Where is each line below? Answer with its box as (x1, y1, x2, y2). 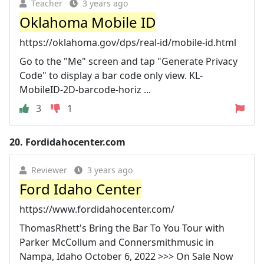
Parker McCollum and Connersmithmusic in (19, 236, 214, 249)
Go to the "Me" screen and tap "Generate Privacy (19, 55, 237, 68)
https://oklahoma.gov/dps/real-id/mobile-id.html (19, 36, 236, 49)
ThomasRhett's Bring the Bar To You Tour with (19, 222, 225, 235)
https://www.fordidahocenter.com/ (19, 203, 174, 216)
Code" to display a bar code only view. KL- (19, 69, 203, 82)
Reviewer (31, 164, 67, 176)
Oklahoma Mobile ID (19, 12, 156, 32)
